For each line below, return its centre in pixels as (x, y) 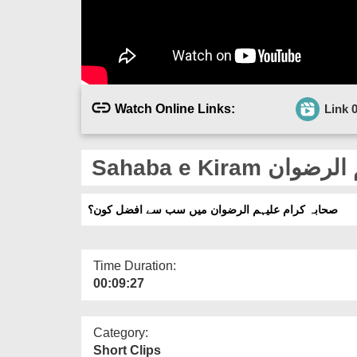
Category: (121, 332)
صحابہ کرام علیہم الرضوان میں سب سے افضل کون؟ (213, 209)
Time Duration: (135, 265)
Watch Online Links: (175, 108)
